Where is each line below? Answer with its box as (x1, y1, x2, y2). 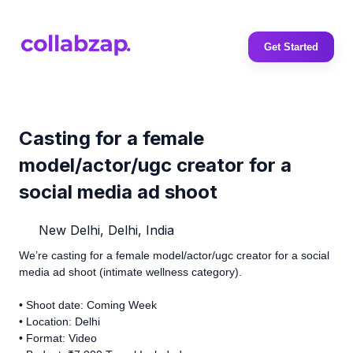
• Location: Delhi (19, 314, 100, 328)
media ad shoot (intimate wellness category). (19, 265, 242, 278)
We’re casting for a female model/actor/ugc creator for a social (19, 248, 329, 262)
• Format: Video (19, 331, 97, 344)
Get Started (264, 41, 318, 53)
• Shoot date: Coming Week (19, 298, 157, 311)
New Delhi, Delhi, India (35, 221, 174, 238)
